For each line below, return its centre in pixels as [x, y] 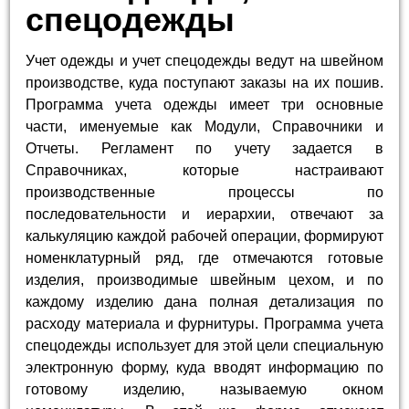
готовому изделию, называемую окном [204, 390]
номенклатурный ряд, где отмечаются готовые [204, 258]
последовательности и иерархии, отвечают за [204, 215]
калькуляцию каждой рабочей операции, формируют [204, 236]
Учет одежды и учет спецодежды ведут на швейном [204, 61]
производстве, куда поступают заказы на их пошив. [204, 83]
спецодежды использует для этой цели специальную [204, 346]
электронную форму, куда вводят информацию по [204, 368]
